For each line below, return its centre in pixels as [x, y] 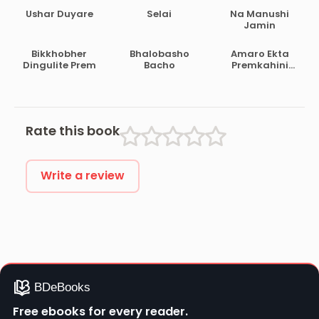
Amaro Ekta [260, 54]
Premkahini [260, 66]
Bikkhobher [59, 54]
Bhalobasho [159, 54]
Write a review [83, 176]
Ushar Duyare [59, 14]
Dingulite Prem [59, 66]
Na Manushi [260, 14]
